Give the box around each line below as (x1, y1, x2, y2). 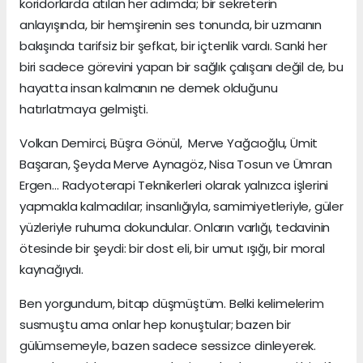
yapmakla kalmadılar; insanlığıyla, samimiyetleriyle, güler (19, 198, 344, 216)
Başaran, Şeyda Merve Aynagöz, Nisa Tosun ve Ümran (19, 156, 332, 173)
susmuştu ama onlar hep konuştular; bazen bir (19, 316, 291, 334)
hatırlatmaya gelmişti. (19, 100, 148, 118)
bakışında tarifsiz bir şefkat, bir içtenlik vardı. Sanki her (19, 37, 327, 55)
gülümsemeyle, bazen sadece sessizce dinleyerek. (19, 337, 316, 355)
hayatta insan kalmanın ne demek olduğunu (19, 79, 278, 97)
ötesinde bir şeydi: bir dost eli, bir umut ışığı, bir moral (19, 240, 325, 258)
